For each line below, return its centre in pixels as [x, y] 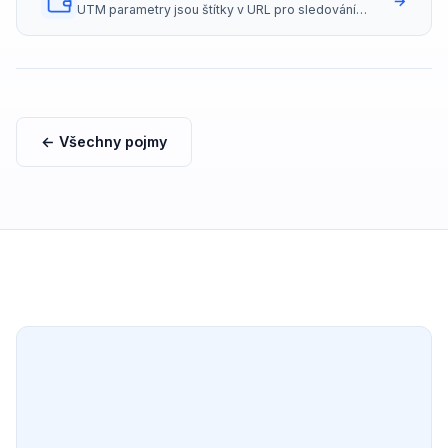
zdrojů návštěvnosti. [136, 28]
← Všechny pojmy [104, 142]
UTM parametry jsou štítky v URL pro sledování [216, 10]
